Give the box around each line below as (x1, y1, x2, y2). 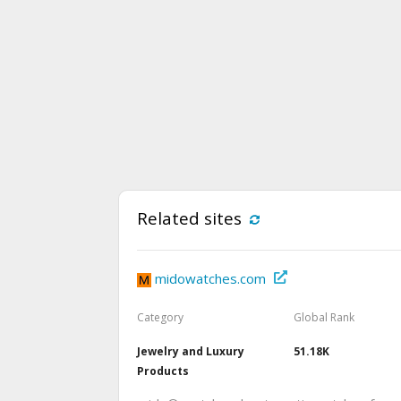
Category (137, 310, 183, 326)
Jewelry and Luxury (137, 344, 244, 360)
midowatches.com (155, 269, 266, 288)
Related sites (137, 207, 242, 230)
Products (137, 363, 189, 380)
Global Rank (293, 310, 354, 326)
